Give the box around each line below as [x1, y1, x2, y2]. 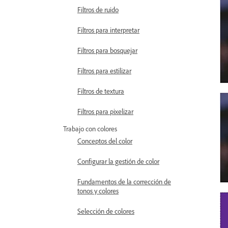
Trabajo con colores [63, 124, 117, 133]
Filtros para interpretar [77, 25, 139, 34]
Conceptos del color [77, 136, 132, 145]
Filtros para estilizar [77, 66, 131, 75]
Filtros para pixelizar [77, 107, 133, 116]
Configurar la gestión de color [77, 157, 159, 165]
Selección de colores [77, 207, 134, 215]
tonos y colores [77, 186, 119, 195]
